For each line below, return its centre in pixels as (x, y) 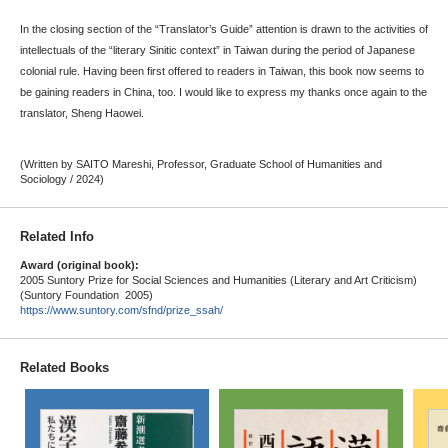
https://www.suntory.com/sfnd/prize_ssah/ (121, 309)
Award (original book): (79, 264)
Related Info (57, 236)
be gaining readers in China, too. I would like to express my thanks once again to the (223, 91)
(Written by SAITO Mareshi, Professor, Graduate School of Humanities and (201, 163)
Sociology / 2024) (62, 178)
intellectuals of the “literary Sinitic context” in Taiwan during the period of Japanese (217, 49)
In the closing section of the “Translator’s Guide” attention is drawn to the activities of (224, 28)
